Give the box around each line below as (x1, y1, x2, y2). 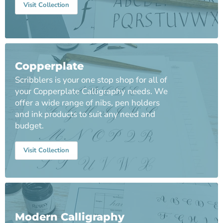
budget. (15, 119, 44, 131)
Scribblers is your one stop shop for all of (15, 74, 167, 86)
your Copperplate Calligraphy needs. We (15, 85, 168, 97)
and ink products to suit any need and (15, 108, 155, 120)
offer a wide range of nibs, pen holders (15, 97, 160, 109)
